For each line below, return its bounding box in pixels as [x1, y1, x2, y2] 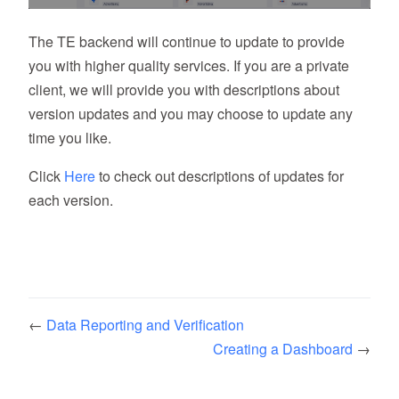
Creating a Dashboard [213, 338, 356, 359]
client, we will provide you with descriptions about [28, 78, 339, 100]
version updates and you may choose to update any [28, 102, 353, 124]
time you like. [28, 126, 111, 148]
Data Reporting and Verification [46, 313, 244, 335]
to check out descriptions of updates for [95, 165, 344, 186]
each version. [28, 189, 113, 210]
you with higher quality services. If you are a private [28, 54, 349, 76]
